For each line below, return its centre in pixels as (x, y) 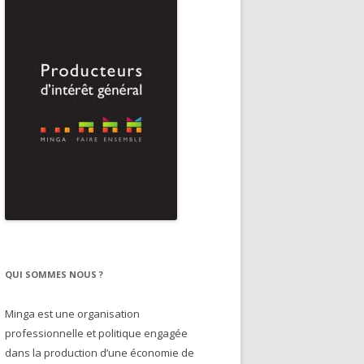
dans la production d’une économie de (100, 353)
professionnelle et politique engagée (96, 333)
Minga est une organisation (72, 314)
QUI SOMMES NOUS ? (54, 274)
